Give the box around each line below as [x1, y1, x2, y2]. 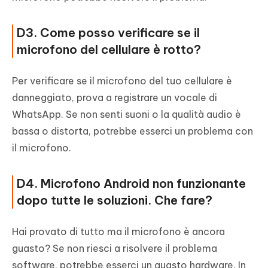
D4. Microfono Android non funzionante [17, 176, 246, 191]
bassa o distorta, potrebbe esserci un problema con [12, 125, 253, 137]
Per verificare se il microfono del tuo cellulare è [12, 75, 232, 87]
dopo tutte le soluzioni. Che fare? [17, 193, 212, 208]
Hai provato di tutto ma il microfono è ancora [12, 226, 225, 237]
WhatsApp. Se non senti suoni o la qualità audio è [12, 108, 241, 120]
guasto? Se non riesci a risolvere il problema [12, 242, 217, 254]
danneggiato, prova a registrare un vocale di [12, 92, 217, 103]
